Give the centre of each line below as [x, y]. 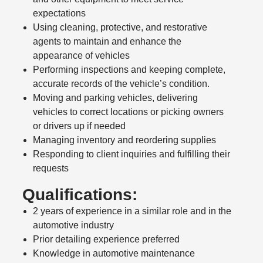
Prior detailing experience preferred [107, 240]
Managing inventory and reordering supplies [125, 140]
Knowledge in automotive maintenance [114, 254]
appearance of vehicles [82, 56]
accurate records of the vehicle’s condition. [122, 84]
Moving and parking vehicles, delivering [116, 98]
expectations [60, 14]
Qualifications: [80, 195]
